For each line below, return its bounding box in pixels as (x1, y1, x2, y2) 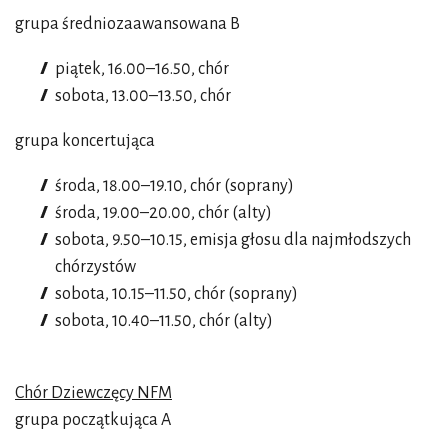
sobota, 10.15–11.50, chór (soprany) (55, 284, 298, 303)
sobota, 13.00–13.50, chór (55, 86, 231, 105)
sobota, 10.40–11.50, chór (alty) (55, 311, 273, 330)
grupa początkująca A (15, 410, 171, 429)
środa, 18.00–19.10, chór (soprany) (55, 176, 294, 195)
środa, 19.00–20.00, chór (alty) (55, 203, 272, 222)
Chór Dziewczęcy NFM (15, 383, 172, 402)
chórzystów (55, 257, 136, 276)
